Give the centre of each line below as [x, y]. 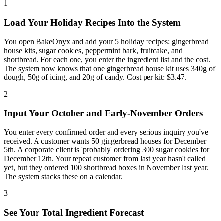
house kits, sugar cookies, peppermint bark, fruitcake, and [93, 50]
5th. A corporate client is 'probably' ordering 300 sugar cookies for [107, 150]
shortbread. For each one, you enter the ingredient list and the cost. [107, 59]
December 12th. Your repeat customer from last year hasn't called [105, 159]
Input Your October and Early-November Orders [103, 113]
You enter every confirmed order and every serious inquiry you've [106, 132]
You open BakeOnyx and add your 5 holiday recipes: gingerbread [106, 41]
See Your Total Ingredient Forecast [74, 212]
